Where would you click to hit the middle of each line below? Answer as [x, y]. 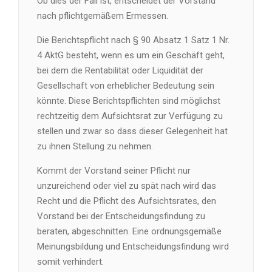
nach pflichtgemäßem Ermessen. [103, 16]
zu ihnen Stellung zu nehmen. [95, 146]
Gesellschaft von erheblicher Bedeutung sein [126, 86]
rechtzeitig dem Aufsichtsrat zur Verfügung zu [130, 116]
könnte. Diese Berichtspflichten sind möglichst [129, 101]
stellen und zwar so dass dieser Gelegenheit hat [132, 131]
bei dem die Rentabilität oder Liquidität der [120, 70]
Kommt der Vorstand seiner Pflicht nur [114, 171]
